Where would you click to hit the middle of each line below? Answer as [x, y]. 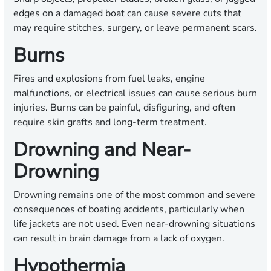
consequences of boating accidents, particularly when [129, 210]
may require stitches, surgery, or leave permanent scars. [135, 28]
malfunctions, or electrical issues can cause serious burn [135, 93]
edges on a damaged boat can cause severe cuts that [127, 14]
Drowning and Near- [102, 150]
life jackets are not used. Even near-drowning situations [134, 224]
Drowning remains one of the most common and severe [134, 195]
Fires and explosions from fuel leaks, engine [109, 79]
